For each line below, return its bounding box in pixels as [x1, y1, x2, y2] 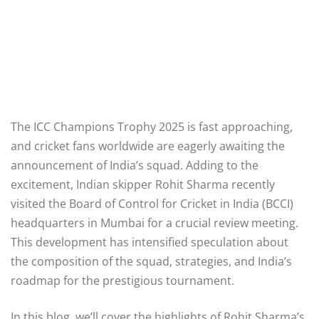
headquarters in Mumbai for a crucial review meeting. [11, 214, 298, 231]
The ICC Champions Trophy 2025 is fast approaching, [11, 118, 293, 135]
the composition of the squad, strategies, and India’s [11, 253, 292, 269]
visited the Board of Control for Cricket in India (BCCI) [11, 195, 293, 211]
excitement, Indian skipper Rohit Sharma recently [11, 176, 275, 192]
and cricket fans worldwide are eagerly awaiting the [11, 137, 285, 154]
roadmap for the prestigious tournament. [11, 272, 234, 288]
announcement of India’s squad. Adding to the [11, 157, 258, 173]
